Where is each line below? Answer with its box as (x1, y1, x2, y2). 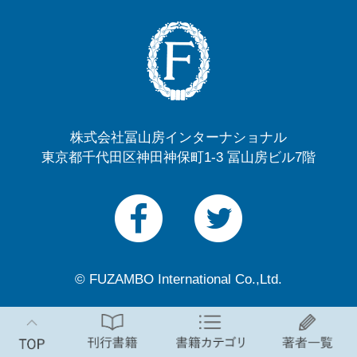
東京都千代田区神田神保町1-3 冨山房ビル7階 (41, 149, 316, 165)
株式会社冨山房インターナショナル (70, 129, 287, 145)
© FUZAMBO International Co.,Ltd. (75, 272, 282, 288)
